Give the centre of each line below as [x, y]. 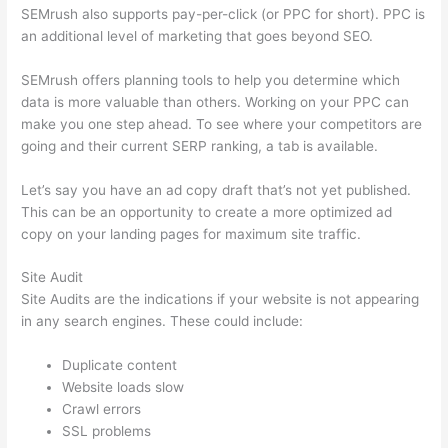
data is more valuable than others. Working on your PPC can [215, 101]
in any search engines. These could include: [162, 321]
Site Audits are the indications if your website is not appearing [220, 299]
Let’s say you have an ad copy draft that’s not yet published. [216, 189]
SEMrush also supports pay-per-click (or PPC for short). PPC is [223, 13]
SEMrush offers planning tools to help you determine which [211, 79]
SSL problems [107, 431]
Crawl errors [102, 409]
